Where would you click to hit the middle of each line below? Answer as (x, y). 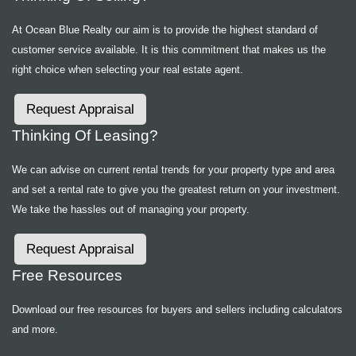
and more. (35, 330)
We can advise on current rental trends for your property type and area (173, 170)
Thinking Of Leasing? (85, 136)
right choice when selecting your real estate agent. (128, 70)
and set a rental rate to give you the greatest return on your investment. (176, 190)
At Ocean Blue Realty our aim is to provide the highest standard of (165, 30)
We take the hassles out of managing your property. (131, 210)
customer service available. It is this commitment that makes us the (169, 50)
